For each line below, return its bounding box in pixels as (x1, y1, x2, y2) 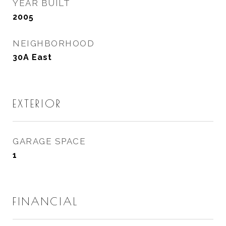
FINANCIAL (13, 195, 78, 207)
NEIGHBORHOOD (13, 38, 94, 48)
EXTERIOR (13, 97, 62, 109)
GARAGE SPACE (13, 136, 86, 146)
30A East (13, 52, 52, 62)
